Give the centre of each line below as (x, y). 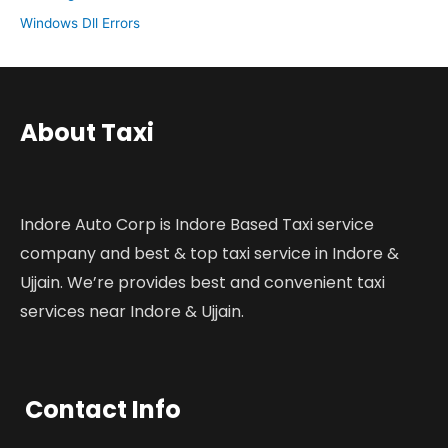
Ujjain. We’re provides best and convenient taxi (202, 283)
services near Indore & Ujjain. (132, 312)
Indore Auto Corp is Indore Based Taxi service (197, 225)
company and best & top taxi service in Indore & (209, 254)
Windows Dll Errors (80, 23)
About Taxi (87, 133)
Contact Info (103, 410)
